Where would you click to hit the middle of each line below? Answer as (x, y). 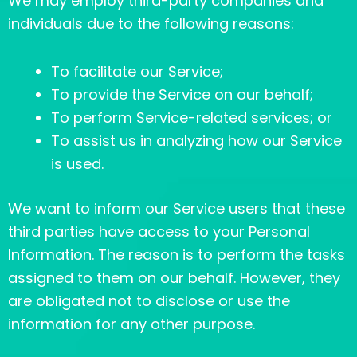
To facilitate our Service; (137, 72)
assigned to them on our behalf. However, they (174, 278)
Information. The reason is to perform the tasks (177, 255)
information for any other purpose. (131, 324)
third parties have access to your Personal (159, 232)
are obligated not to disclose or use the (149, 301)
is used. (77, 164)
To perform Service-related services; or (192, 118)
